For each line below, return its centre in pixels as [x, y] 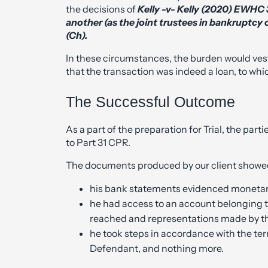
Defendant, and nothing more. [157, 249]
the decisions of [102, 9]
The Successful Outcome [150, 102]
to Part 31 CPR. [98, 143]
